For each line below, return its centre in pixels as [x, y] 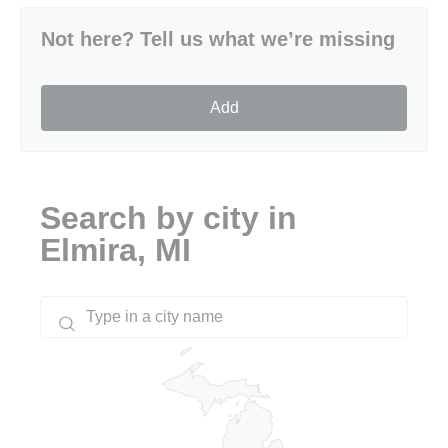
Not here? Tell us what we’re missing [218, 38]
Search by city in [168, 217]
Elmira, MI [115, 249]
